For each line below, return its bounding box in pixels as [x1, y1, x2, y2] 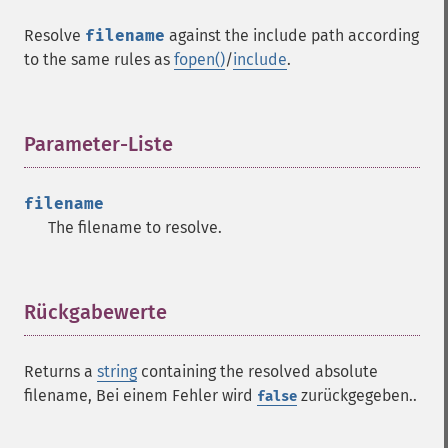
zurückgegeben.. [297, 386, 417, 405]
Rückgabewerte [24, 300, 167, 324]
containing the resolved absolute [137, 362, 378, 381]
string [97, 362, 137, 381]
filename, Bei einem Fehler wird [24, 386, 257, 405]
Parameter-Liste [24, 132, 173, 156]
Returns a [24, 362, 97, 381]
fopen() [174, 50, 225, 69]
